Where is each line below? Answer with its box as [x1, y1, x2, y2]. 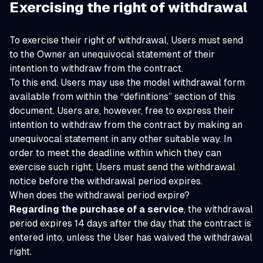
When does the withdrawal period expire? [9, 190, 190, 201]
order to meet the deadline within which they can [9, 147, 221, 159]
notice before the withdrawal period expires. [9, 176, 203, 187]
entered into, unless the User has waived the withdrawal [9, 232, 252, 243]
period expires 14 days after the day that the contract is [9, 218, 251, 229]
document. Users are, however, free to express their [9, 105, 234, 116]
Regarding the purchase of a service [9, 204, 184, 215]
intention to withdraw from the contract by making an [9, 119, 242, 130]
